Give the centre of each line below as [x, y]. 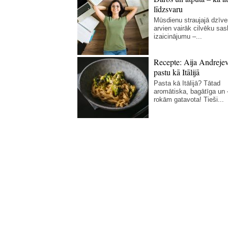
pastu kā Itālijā [177, 72]
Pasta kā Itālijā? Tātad [187, 83]
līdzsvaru [168, 9]
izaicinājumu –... [178, 36]
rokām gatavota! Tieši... [189, 99]
